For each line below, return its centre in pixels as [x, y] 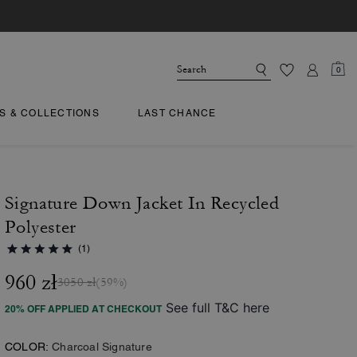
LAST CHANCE [177, 113]
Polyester [41, 227]
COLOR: [27, 347]
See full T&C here [218, 308]
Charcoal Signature [102, 347]
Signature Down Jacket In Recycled [142, 203]
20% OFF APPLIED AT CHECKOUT [83, 309]
